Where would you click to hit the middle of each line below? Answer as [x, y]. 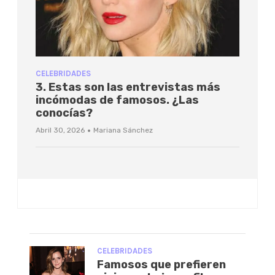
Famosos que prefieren [161, 265]
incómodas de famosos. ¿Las [117, 100]
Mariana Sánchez [123, 130]
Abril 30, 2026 [60, 130]
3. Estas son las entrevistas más [128, 87]
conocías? [64, 113]
